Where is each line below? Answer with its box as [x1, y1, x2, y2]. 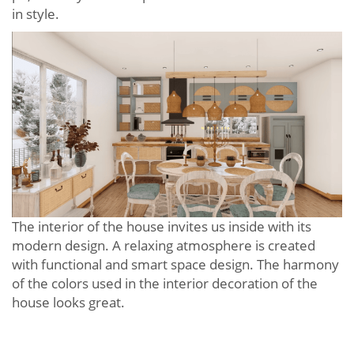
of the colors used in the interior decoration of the [12, 274, 318, 293]
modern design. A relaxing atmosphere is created [12, 236, 315, 255]
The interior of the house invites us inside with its [12, 217, 311, 236]
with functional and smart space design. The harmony [12, 255, 339, 274]
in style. [12, 5, 59, 24]
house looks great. [12, 293, 125, 312]
